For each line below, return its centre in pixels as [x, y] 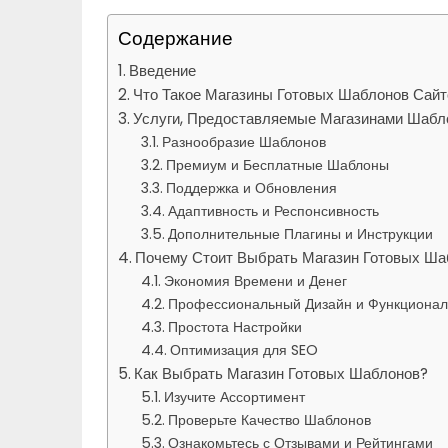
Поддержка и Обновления [251, 188]
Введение [163, 71]
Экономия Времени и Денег [255, 281]
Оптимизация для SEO [243, 350]
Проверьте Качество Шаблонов [269, 420]
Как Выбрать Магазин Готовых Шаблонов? [281, 374]
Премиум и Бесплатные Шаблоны [277, 165]
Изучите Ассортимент [234, 397]
